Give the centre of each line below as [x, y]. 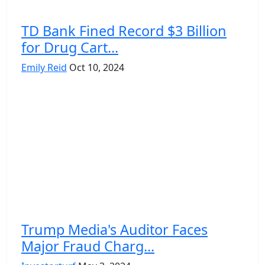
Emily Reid [44, 67]
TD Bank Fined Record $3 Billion [124, 30]
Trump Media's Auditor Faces [114, 229]
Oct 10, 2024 [97, 67]
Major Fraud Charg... [88, 246]
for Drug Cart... [70, 47]
